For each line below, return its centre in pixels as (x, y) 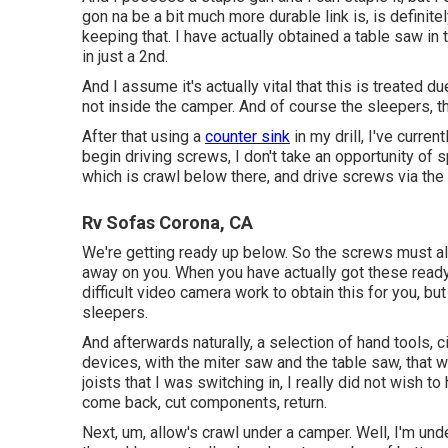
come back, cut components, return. (204, 402)
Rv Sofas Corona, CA (167, 222)
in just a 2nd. (125, 56)
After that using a (143, 136)
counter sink (247, 136)
